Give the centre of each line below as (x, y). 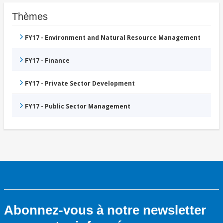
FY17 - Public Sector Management (78, 107)
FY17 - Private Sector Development (80, 84)
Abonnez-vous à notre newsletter (105, 210)
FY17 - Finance (47, 61)
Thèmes (30, 17)
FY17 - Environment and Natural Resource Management (113, 38)
